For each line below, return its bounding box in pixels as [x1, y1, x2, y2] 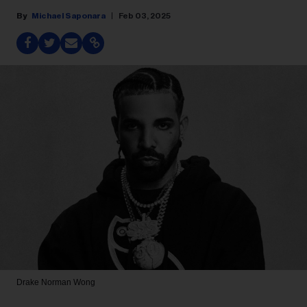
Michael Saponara [32, 12, 106, 20]
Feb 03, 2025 [119, 12, 171, 20]
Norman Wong [39, 277, 95, 287]
